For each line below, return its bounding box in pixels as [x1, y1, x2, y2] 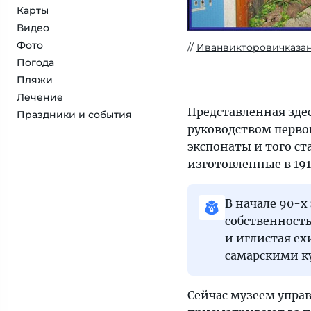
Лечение [17, 91, 63, 103]
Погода [17, 56, 54, 69]
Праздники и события [17, 108, 132, 121]
